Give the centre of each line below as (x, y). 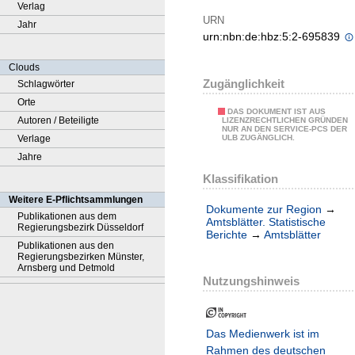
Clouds (24, 67)
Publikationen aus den (66, 246)
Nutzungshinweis (251, 281)
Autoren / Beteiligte (58, 120)
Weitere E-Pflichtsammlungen (76, 200)
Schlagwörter (46, 84)
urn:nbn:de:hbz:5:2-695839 (273, 37)
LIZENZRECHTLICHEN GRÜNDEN (285, 120)
